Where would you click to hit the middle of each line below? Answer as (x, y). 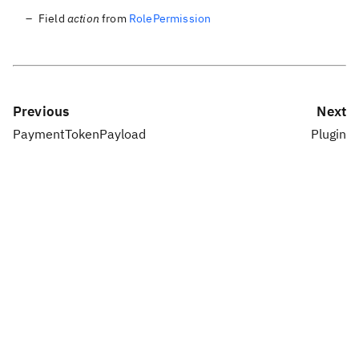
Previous (41, 112)
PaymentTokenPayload (79, 134)
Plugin (329, 134)
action (83, 19)
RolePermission (170, 19)
